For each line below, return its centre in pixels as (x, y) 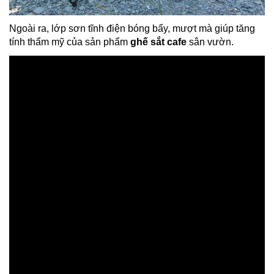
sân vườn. (210, 42)
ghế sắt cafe (158, 42)
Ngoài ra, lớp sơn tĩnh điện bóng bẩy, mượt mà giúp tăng (132, 28)
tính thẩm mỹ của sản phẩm (70, 42)
